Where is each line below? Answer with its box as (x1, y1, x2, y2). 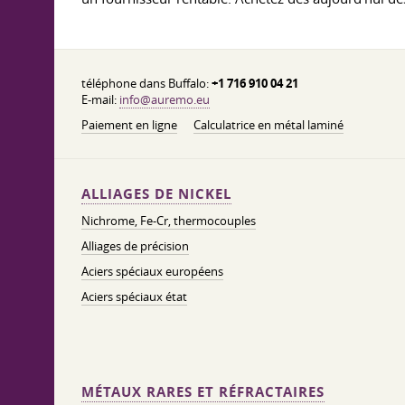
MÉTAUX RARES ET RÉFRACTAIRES (81, 382, 325, 401)
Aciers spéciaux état (81, 288, 187, 305)
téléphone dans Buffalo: (81, 75, 212, 91)
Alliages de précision (81, 238, 189, 254)
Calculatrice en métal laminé (193, 117, 344, 133)
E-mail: (81, 91, 119, 108)
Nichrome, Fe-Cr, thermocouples (81, 212, 256, 229)
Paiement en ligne (81, 117, 177, 133)
